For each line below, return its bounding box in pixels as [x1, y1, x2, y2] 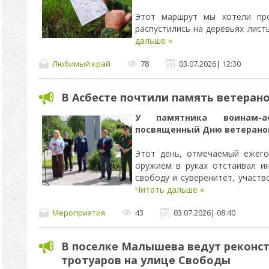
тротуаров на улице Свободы [61, 253, 231, 267]
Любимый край [52, 58, 110, 69]
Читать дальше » [134, 184, 204, 195]
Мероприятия [52, 207, 105, 218]
